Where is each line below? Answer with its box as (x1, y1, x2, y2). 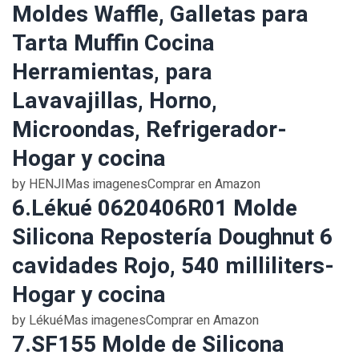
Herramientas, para (12, 56, 212, 89)
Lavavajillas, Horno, (12, 85, 217, 118)
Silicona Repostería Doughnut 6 (12, 221, 333, 254)
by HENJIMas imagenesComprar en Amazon (12, 175, 260, 194)
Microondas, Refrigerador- (12, 114, 287, 147)
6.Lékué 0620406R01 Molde (12, 192, 297, 225)
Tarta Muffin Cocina (12, 27, 215, 60)
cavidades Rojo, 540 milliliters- (12, 250, 334, 283)
